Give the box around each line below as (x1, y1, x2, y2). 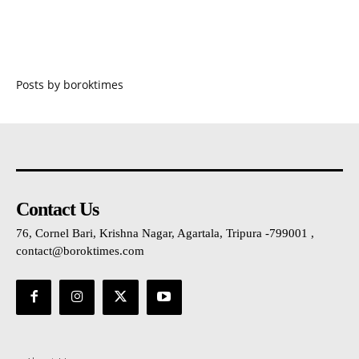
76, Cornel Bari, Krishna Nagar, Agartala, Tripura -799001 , (16, 226, 314, 240)
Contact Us (16, 198, 99, 220)
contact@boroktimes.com (16, 244, 144, 257)
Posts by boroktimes (16, 76, 123, 92)
